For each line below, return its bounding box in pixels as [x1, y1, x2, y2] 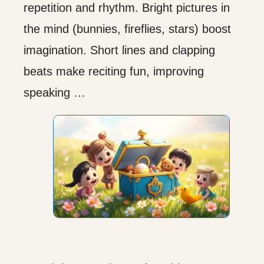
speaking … [24, 85, 85, 99]
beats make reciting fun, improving [24, 64, 204, 78]
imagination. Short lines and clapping [24, 43, 215, 57]
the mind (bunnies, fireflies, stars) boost [24, 22, 231, 35]
